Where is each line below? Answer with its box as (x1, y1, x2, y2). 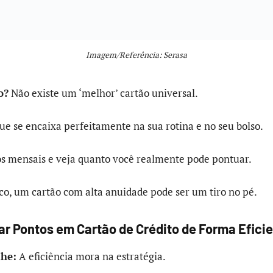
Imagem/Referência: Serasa (86, 49, 187, 61)
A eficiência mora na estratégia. (16, 249, 166, 263)
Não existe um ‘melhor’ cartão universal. (9, 85, 198, 100)
